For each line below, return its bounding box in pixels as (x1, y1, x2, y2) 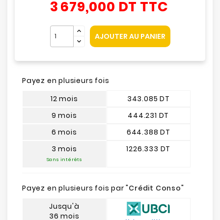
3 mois (51, 144, 77, 154)
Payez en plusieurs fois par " (22, 183, 129, 193)
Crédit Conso (129, 183, 181, 193)
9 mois (51, 110, 77, 120)
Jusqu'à (49, 201, 80, 211)
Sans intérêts (46, 156, 82, 163)
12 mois (50, 94, 78, 104)
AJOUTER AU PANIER (94, 31, 165, 41)
